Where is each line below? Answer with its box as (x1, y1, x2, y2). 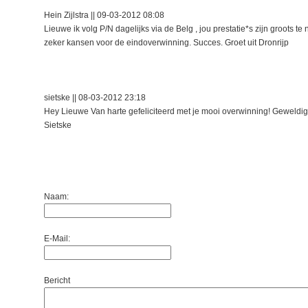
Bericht (44, 276, 70, 285)
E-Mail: (44, 234, 70, 243)
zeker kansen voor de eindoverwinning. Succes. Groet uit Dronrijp (44, 38, 289, 47)
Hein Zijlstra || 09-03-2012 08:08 (44, 10, 164, 20)
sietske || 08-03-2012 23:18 (44, 93, 146, 102)
